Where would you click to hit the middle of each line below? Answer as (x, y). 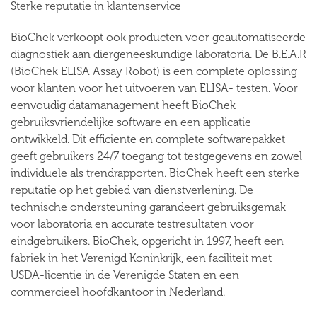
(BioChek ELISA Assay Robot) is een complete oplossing (154, 71)
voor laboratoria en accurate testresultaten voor (132, 224)
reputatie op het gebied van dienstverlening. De (132, 190)
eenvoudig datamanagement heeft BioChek (123, 105)
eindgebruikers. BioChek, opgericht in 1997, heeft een (147, 241)
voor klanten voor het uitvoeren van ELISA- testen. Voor (154, 88)
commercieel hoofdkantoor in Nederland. (118, 292)
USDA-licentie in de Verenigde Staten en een (125, 275)
